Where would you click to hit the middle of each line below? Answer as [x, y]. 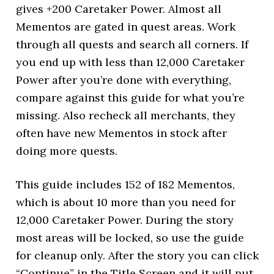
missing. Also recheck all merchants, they [126, 115]
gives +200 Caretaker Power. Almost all [119, 9]
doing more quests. [67, 151]
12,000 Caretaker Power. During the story [125, 220]
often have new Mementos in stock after [122, 133]
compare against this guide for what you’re [131, 98]
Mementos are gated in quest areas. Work [126, 27]
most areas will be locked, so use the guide [130, 238]
